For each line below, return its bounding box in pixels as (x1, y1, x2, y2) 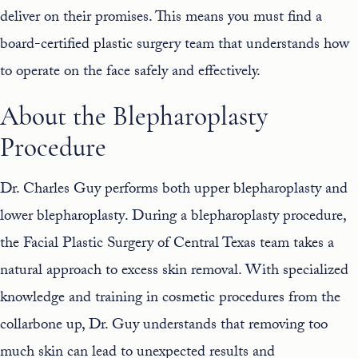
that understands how (214, 33, 349, 59)
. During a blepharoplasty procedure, (125, 205, 346, 231)
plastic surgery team (93, 33, 214, 59)
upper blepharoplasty (194, 177, 321, 204)
